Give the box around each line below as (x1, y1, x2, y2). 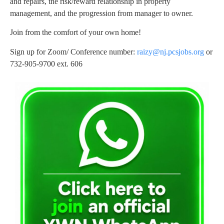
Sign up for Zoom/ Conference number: (10, 47, 137, 56)
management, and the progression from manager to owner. (10, 9, 193, 18)
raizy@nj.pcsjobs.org (137, 47, 204, 56)
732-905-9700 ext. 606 (10, 59, 82, 68)
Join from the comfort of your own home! (10, 28, 143, 37)
